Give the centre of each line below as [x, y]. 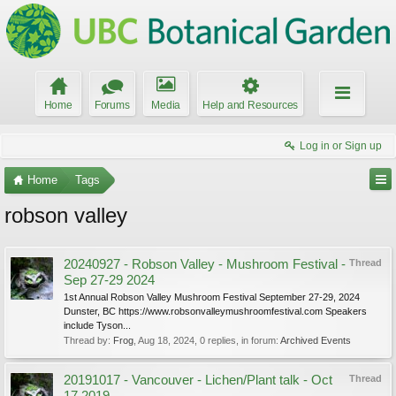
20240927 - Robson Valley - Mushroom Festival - [205, 264]
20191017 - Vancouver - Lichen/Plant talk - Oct [198, 380]
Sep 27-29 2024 [109, 280]
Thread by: [88, 340]
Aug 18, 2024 [166, 340]
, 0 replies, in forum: [237, 340]
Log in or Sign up [341, 146]
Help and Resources [250, 105]
